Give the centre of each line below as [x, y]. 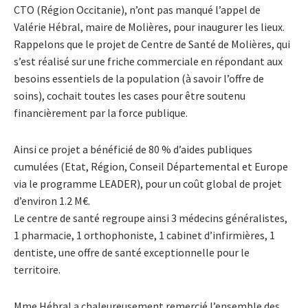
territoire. [37, 269]
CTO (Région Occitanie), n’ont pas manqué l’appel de [137, 9]
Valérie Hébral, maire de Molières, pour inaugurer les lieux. [149, 26]
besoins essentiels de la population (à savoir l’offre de [139, 78]
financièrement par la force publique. [101, 112]
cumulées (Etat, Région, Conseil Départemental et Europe [151, 166]
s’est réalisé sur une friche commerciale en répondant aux [148, 61]
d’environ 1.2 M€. [52, 200]
